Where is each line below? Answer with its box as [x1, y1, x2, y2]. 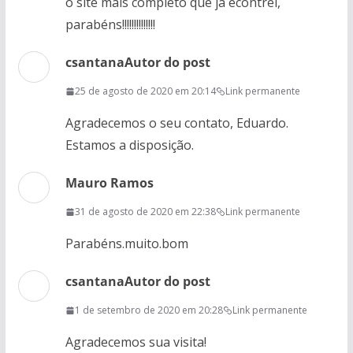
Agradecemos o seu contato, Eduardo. [65, 114, 288, 132]
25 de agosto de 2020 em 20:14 [74, 84, 216, 98]
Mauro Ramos [65, 174, 154, 191]
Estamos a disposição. [65, 136, 194, 154]
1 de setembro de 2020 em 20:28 [74, 303, 223, 317]
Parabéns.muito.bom [65, 235, 188, 252]
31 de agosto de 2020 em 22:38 [74, 205, 216, 218]
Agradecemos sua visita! [65, 333, 206, 351]
